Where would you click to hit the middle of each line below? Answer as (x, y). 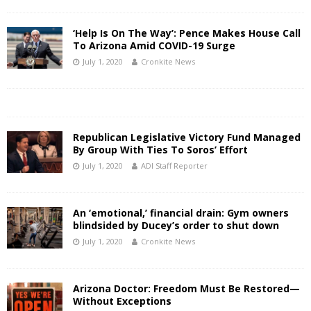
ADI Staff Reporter (174, 166)
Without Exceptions (122, 301)
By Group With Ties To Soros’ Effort (160, 150)
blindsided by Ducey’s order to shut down (176, 225)
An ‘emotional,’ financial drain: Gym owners (181, 213)
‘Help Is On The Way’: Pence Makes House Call (187, 33)
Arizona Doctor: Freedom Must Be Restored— (186, 288)
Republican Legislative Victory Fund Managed (187, 137)
